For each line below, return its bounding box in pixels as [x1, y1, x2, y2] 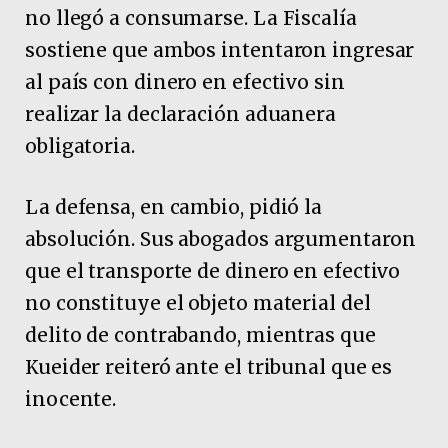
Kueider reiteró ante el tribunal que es [25, 354, 393, 379]
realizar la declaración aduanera [25, 101, 336, 126]
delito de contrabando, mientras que [25, 322, 376, 347]
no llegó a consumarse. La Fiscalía [25, 5, 357, 30]
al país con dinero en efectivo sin [25, 69, 345, 94]
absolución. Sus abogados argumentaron [25, 226, 416, 251]
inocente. [25, 386, 117, 411]
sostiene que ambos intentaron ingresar [25, 37, 415, 62]
